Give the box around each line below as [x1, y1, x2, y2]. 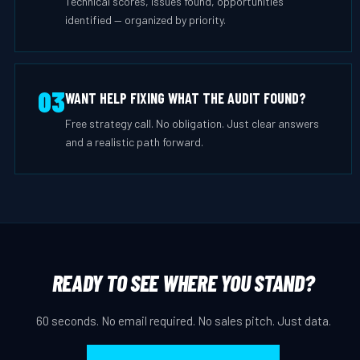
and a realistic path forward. [65, 135, 203, 149]
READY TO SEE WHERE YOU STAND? [51, 269, 315, 297]
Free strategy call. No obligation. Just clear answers [65, 117, 319, 130]
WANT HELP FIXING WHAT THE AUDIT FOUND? [65, 89, 306, 107]
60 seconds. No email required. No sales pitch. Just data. [35, 313, 331, 328]
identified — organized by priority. [65, 13, 226, 27]
